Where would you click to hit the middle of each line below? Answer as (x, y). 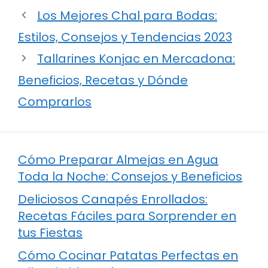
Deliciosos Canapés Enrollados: (113, 199)
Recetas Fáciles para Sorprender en (127, 216)
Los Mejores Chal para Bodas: (127, 15)
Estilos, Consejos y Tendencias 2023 (125, 37)
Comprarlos (55, 101)
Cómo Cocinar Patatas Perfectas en (128, 255)
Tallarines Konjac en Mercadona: (136, 58)
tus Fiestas (50, 232)
